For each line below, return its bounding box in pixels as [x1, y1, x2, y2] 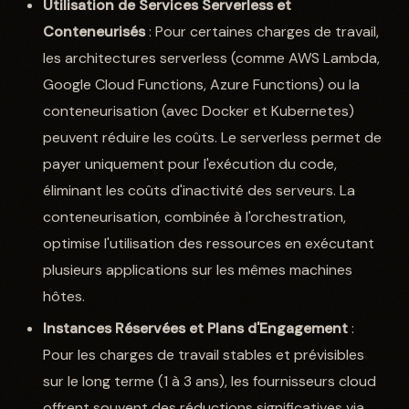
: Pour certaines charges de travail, [145, 22, 380, 42]
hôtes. [43, 287, 86, 307]
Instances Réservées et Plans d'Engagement [43, 319, 349, 339]
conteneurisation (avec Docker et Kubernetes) [43, 101, 355, 121]
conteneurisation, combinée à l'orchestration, [43, 207, 347, 227]
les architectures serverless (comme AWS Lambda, [43, 48, 381, 68]
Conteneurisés [43, 22, 146, 42]
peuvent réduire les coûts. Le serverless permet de [43, 128, 383, 148]
